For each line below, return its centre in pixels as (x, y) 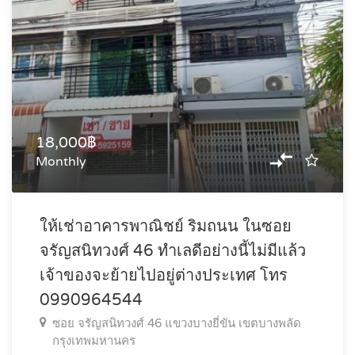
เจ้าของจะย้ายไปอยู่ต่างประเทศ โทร (164, 275)
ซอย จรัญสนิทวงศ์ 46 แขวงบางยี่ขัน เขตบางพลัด (177, 323)
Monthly (61, 161)
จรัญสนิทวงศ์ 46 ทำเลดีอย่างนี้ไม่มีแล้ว (173, 251)
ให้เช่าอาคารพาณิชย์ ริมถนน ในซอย (166, 226)
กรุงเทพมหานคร (94, 340)
